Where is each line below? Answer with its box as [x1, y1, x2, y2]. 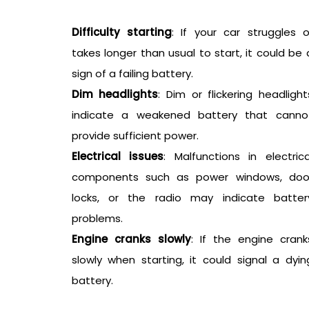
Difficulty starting [71, 24, 172, 39]
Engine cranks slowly [71, 231, 191, 246]
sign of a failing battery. [71, 66, 193, 81]
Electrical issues [71, 148, 164, 163]
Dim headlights [71, 86, 159, 101]
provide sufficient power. [71, 128, 199, 143]
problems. [71, 210, 123, 226]
